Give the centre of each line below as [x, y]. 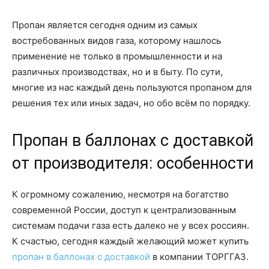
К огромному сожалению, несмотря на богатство [120, 194]
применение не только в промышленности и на [117, 56]
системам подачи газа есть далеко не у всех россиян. [131, 225]
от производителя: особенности [133, 163]
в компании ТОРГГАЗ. [199, 257]
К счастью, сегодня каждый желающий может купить [130, 241]
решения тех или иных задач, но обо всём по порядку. [131, 103]
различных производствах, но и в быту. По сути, [117, 72]
